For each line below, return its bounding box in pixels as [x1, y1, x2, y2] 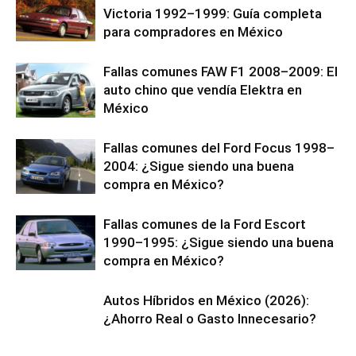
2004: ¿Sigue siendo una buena [103, 157, 294, 174]
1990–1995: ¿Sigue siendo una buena [103, 234, 334, 250]
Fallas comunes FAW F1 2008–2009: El [103, 63, 338, 79]
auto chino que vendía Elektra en [103, 81, 302, 98]
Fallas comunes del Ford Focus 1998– [103, 139, 335, 156]
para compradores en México [103, 23, 283, 40]
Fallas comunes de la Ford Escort [103, 215, 306, 232]
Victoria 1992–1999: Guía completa [103, 5, 322, 21]
